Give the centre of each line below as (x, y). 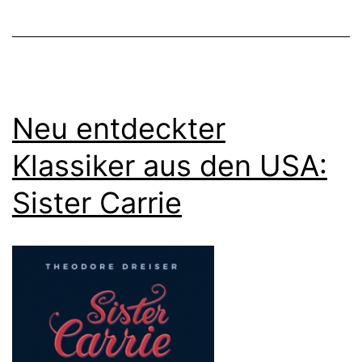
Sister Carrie (97, 202)
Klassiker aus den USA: (170, 165)
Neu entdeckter (119, 128)
